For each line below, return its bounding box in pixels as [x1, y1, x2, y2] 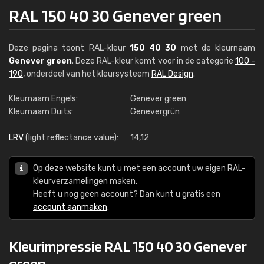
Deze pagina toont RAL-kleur [9, 43, 130, 53]
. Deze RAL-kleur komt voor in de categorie [72, 56, 235, 66]
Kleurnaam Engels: [9, 94, 78, 104]
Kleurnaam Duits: [9, 107, 73, 117]
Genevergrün [130, 107, 180, 117]
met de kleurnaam [176, 43, 256, 53]
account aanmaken [33, 202, 107, 212]
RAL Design [151, 69, 193, 79]
